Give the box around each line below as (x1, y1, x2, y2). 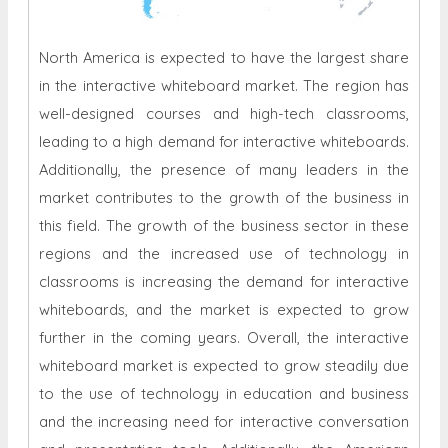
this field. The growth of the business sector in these (39, 215, 409, 235)
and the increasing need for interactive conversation (39, 411, 409, 431)
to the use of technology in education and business (39, 383, 409, 403)
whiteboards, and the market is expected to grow (39, 299, 409, 319)
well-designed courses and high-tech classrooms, (39, 103, 409, 123)
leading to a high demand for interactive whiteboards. (39, 131, 409, 151)
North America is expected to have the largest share (39, 47, 409, 67)
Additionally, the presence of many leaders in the (39, 159, 409, 179)
